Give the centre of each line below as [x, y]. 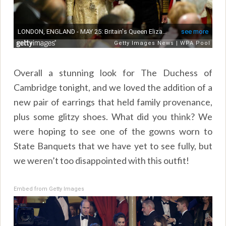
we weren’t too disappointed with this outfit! [102, 161]
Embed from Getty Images [49, 189]
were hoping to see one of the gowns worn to [113, 131]
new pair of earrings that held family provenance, [113, 102]
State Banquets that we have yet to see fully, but [113, 146]
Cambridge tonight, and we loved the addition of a [113, 88]
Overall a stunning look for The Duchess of [113, 73]
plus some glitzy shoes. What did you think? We [113, 117]
